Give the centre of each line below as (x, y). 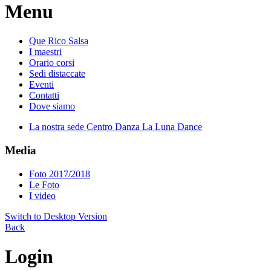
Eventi (41, 85)
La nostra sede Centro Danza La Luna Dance (116, 127)
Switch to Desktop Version (56, 216)
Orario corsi (52, 63)
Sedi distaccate (57, 74)
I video (42, 195)
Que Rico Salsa (59, 41)
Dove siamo (52, 106)
